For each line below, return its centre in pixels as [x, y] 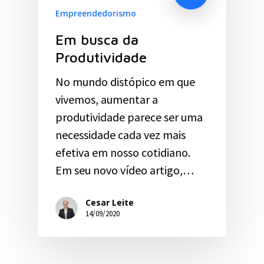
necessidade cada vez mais [121, 134]
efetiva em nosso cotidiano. [123, 152]
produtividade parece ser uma [129, 117]
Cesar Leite [110, 203]
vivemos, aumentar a [107, 99]
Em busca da [97, 39]
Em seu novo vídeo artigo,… [125, 170]
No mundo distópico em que [125, 81]
